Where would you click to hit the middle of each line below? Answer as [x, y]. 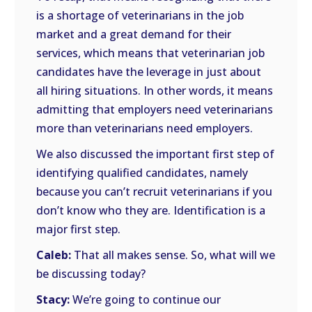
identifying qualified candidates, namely [142, 173]
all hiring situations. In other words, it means [155, 91]
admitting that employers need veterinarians [155, 109]
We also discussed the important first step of [156, 154]
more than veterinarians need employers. [145, 128]
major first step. [79, 229]
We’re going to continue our [146, 299]
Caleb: [54, 255]
